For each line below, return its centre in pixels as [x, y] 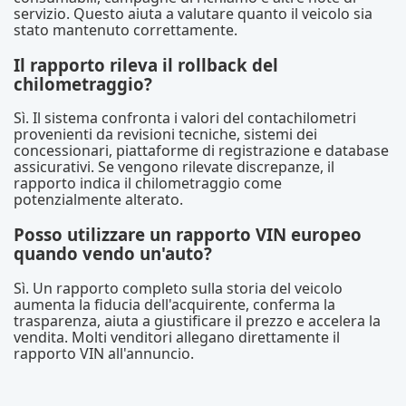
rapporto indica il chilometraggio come [148, 184]
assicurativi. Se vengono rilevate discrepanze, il [174, 167]
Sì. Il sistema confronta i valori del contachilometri [185, 118]
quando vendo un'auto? [113, 254]
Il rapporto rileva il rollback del [146, 64]
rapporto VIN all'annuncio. [104, 353]
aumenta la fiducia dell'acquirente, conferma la [174, 304]
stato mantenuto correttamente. [126, 30]
